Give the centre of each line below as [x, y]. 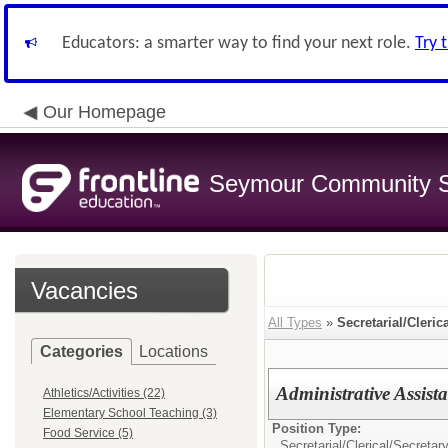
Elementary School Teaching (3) [130, 413]
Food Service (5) [88, 433]
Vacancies [84, 290]
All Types [295, 322]
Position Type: [316, 428]
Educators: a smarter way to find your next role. [238, 43]
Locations [173, 351]
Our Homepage [104, 112]
